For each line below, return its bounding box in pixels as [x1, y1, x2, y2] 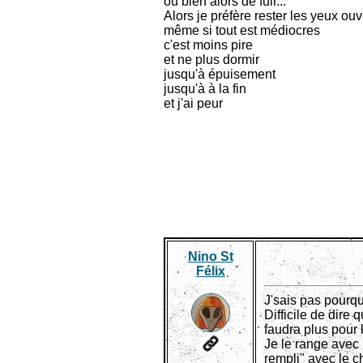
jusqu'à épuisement [164, 67, 275, 81]
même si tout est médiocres [164, 23, 320, 37]
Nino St [187, 250, 233, 263]
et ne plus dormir [164, 53, 259, 66]
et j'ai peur [164, 96, 223, 110]
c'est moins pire [164, 38, 253, 52]
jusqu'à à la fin [164, 82, 246, 96]
